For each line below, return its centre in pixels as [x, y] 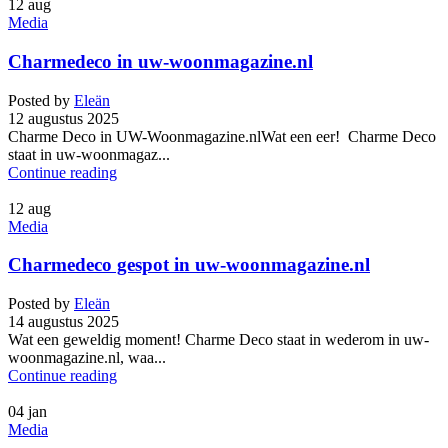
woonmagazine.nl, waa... [87, 358]
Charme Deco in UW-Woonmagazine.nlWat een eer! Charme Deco [222, 136]
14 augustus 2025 [63, 322]
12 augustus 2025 [63, 118]
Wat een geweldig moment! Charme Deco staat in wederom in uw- [218, 340]
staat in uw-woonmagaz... [89, 154]
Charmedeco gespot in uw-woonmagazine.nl [189, 265]
